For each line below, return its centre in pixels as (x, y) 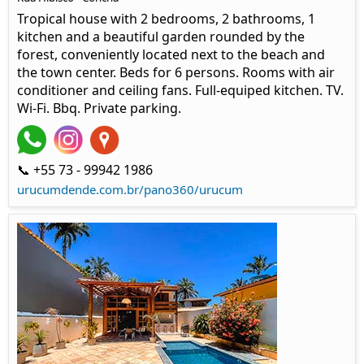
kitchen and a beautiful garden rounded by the (161, 36)
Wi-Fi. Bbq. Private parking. (99, 108)
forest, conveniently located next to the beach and (171, 54)
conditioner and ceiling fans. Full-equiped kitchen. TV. (180, 90)
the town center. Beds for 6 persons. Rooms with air (176, 72)
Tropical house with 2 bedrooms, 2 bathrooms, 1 (166, 18)
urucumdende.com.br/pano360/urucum (130, 189)
